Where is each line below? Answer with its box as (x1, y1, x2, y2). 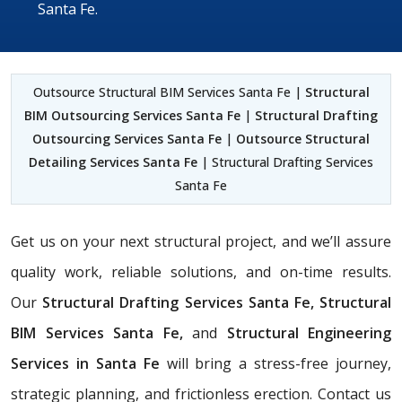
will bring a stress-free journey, (159, 353, 391, 373)
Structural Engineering (226, 322, 391, 343)
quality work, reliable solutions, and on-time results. (11, 261, 391, 282)
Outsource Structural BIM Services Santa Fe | (32, 83, 305, 100)
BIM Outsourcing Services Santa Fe (24, 106, 240, 124)
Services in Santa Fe (11, 353, 160, 373)
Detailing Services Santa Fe (29, 153, 197, 170)
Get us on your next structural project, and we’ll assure (11, 231, 391, 251)
